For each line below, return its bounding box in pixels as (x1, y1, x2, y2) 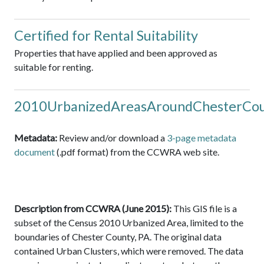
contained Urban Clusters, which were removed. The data (14, 245, 243, 257)
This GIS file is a (171, 203, 237, 214)
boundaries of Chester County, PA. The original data (14, 231, 222, 243)
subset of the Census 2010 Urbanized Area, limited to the (14, 217, 243, 229)
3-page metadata (167, 132, 236, 144)
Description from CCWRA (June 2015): (14, 203, 171, 214)
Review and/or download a (57, 132, 167, 144)
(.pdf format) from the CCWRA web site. (57, 146, 219, 158)
